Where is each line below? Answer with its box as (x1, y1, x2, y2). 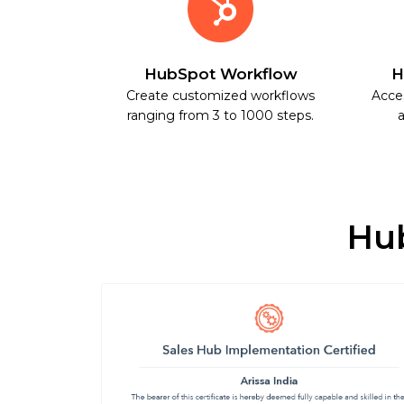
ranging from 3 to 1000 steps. (127, 106, 314, 124)
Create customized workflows (126, 87, 315, 104)
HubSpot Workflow (143, 64, 298, 83)
